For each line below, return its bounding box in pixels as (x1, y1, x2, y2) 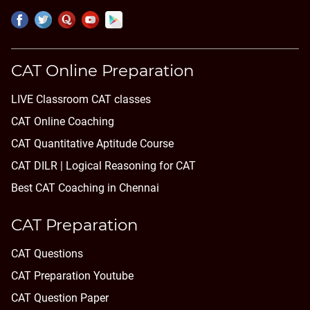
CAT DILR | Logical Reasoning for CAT (11, 159, 196, 173)
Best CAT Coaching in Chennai (11, 181, 159, 195)
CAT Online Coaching (11, 115, 114, 129)
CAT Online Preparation (11, 61, 194, 81)
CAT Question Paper (11, 291, 109, 304)
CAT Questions (11, 246, 83, 260)
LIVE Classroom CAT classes (11, 93, 151, 107)
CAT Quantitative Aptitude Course (11, 137, 174, 151)
